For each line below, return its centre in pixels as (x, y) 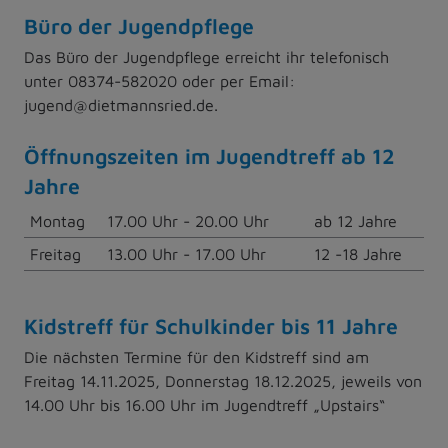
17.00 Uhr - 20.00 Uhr (190, 220)
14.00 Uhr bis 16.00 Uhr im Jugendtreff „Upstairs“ (204, 404)
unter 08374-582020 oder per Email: (159, 80)
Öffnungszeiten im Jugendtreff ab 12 (209, 155)
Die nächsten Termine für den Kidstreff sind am (196, 356)
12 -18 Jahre (358, 253)
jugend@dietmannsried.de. (121, 104)
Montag (57, 220)
